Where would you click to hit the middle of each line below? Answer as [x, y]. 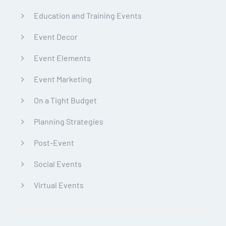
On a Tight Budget [65, 100]
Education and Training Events [88, 15]
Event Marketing [63, 79]
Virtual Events [59, 185]
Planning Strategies [69, 121]
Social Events [58, 163]
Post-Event [54, 142]
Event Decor [56, 36]
